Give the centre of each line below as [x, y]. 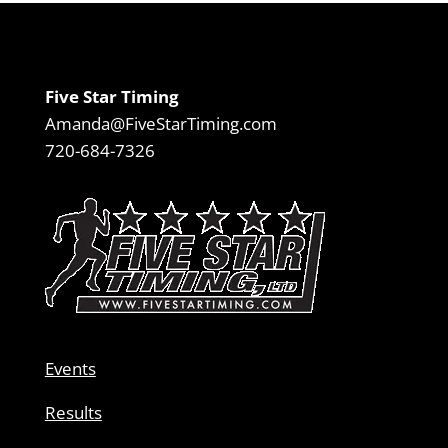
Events [70, 369]
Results [73, 413]
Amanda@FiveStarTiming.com [160, 124]
